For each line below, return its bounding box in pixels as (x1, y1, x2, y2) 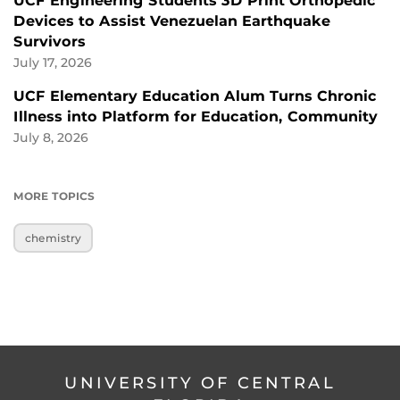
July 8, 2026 (13, 130, 88, 146)
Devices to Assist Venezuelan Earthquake (13, 12, 330, 30)
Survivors (13, 33, 86, 51)
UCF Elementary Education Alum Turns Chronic (13, 87, 377, 105)
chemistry (25, 231, 82, 246)
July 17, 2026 (13, 55, 92, 71)
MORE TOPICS (13, 189, 95, 204)
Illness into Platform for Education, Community (13, 108, 378, 126)
